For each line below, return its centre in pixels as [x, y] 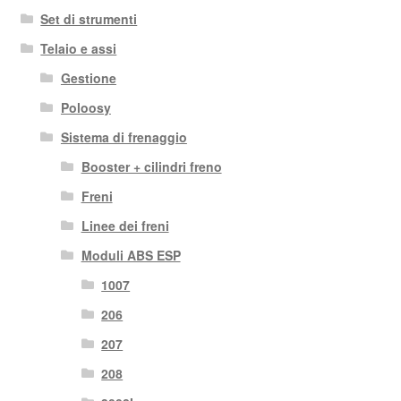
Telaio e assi [79, 48]
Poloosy [85, 107]
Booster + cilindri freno [151, 166]
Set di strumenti [89, 18]
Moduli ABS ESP [131, 255]
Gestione [88, 77]
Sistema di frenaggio [124, 137]
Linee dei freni [125, 225]
